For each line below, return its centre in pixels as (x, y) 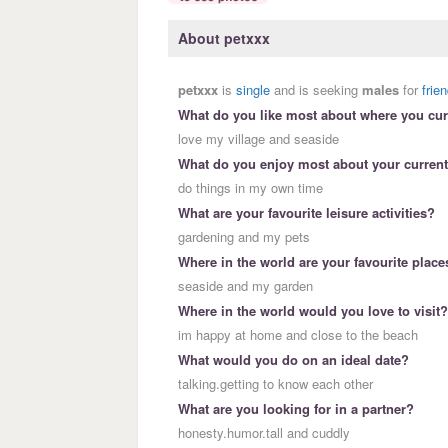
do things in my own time (250, 188)
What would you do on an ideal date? (293, 360)
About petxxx (224, 38)
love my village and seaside (258, 139)
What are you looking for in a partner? (296, 409)
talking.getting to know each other (275, 384)
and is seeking (316, 90)
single (253, 90)
